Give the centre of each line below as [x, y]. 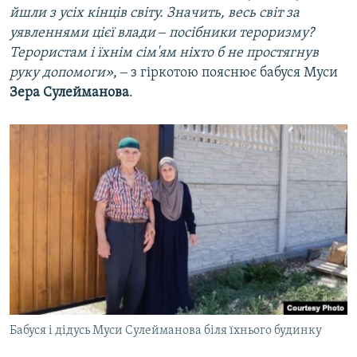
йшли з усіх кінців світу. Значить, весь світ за [155, 14]
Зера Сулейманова [69, 93]
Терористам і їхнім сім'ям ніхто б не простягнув [164, 53]
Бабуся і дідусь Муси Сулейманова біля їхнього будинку [166, 331]
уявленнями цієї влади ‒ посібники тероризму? [162, 33]
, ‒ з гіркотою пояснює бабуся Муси [226, 73]
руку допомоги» [61, 73]
